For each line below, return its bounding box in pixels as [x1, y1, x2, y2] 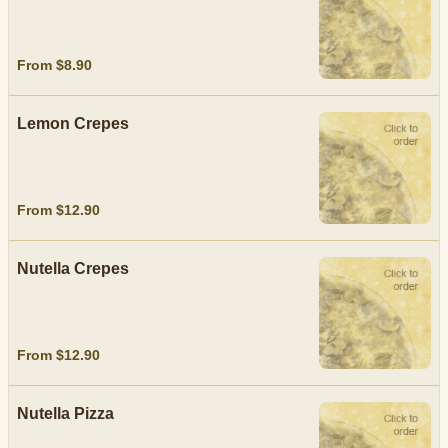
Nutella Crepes [17, 260, 129, 277]
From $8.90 [17, 56, 92, 73]
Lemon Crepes [17, 115, 129, 132]
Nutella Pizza [17, 405, 114, 422]
